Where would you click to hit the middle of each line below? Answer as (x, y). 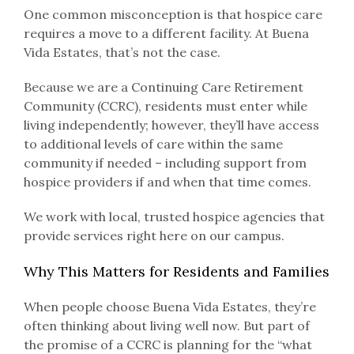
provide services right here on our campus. (154, 235)
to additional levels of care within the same (153, 143)
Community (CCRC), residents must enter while (165, 105)
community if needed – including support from (165, 162)
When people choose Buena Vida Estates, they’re (169, 307)
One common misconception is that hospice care (173, 14)
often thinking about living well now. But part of (166, 326)
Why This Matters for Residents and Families (176, 271)
